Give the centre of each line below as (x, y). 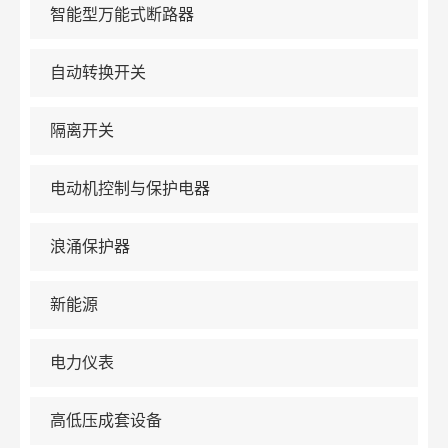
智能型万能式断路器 (122, 15)
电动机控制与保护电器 (130, 189)
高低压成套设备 (106, 421)
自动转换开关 (98, 73)
